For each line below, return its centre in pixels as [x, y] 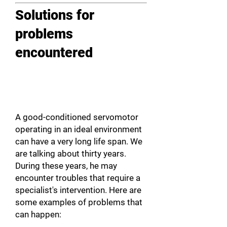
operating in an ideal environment [79, 129]
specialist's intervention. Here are [78, 190]
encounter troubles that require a [78, 178]
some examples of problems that [79, 202]
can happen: [38, 214]
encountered [54, 53]
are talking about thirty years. [71, 154]
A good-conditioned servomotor [77, 117]
